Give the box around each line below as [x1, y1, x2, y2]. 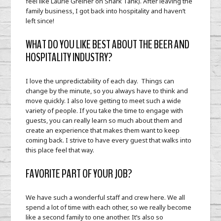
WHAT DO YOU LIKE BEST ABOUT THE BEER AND [26, 37, 190, 53]
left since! [26, 16, 58, 26]
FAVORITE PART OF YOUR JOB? [26, 166, 133, 182]
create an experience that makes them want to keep [26, 126, 180, 135]
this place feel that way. [26, 146, 98, 155]
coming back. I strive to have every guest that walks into [26, 136, 192, 145]
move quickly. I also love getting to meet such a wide [26, 96, 182, 106]
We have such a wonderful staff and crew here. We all [26, 193, 185, 202]
